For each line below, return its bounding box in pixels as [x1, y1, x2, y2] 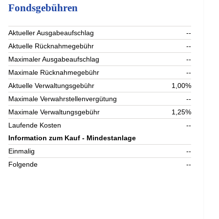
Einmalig [8, 147, 35, 155]
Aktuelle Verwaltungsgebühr [8, 82, 95, 90]
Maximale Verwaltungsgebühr [8, 108, 100, 116]
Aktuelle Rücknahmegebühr [8, 42, 94, 50]
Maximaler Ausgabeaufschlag [8, 55, 100, 64]
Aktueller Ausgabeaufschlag [8, 29, 94, 37]
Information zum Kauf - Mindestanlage [8, 134, 136, 142]
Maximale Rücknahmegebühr [8, 68, 100, 77]
